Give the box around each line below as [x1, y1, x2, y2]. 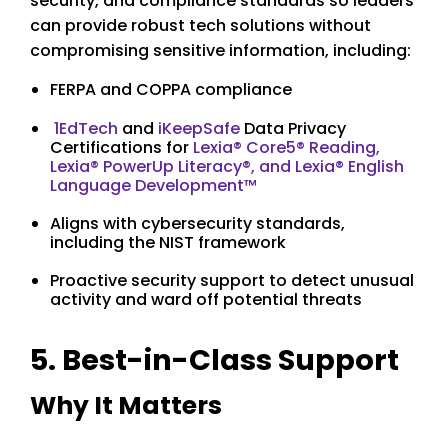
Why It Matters [30, 387, 222, 423]
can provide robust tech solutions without [30, 13, 371, 37]
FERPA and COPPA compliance [50, 78, 292, 102]
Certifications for [50, 135, 193, 159]
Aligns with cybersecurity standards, [50, 211, 345, 235]
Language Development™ [50, 173, 257, 197]
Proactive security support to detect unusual [50, 268, 414, 292]
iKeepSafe [158, 116, 240, 140]
